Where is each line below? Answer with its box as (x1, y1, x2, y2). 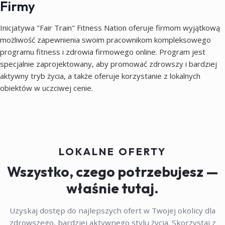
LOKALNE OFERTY (59, 145, 166, 158)
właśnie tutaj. (66, 179, 159, 197)
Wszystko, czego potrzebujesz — (7, 162, 218, 180)
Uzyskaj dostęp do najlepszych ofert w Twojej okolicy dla (10, 205, 215, 215)
